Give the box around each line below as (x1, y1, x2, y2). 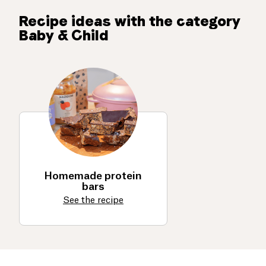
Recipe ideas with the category (19, 12, 240, 30)
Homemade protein (45, 170, 142, 181)
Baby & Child (19, 26, 109, 44)
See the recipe (63, 195, 123, 205)
